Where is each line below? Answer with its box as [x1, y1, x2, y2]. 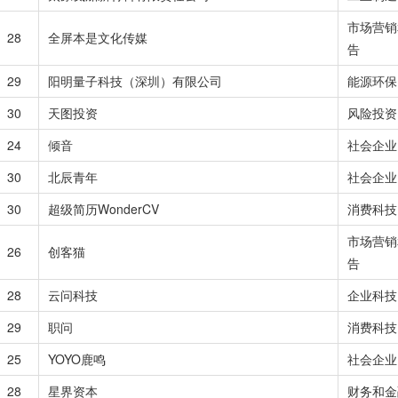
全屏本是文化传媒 [48, 28, 147, 46]
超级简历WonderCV [48, 200, 159, 218]
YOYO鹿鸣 [48, 350, 106, 368]
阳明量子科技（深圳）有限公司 [48, 72, 222, 90]
